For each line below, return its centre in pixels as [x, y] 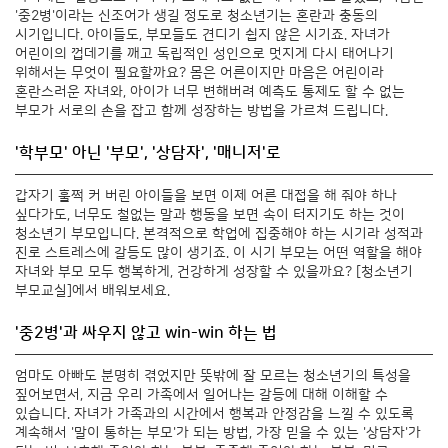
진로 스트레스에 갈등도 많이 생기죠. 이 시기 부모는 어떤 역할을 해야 [218, 252]
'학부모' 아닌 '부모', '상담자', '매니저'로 [148, 152]
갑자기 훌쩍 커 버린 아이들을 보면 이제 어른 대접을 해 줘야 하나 [206, 195]
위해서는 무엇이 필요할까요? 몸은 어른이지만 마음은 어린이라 [199, 72]
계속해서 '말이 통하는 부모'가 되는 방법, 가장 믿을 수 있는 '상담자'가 [218, 432]
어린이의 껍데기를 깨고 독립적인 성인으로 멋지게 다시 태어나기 [204, 53]
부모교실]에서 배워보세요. [92, 290]
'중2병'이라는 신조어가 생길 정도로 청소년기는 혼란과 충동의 [196, 15]
